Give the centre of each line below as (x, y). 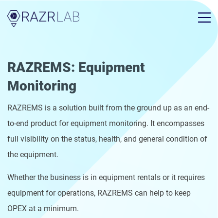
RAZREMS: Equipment (76, 67)
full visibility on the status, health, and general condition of (107, 139)
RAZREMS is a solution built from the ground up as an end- (108, 108)
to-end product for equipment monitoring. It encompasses (106, 123)
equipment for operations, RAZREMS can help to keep (99, 193)
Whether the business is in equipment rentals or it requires (106, 177)
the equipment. (33, 154)
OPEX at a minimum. (43, 209)
